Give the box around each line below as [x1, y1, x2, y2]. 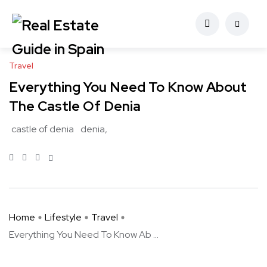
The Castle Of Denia [9, 97, 141, 116]
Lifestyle [45, 211, 82, 224]
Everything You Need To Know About [9, 78, 247, 97]
